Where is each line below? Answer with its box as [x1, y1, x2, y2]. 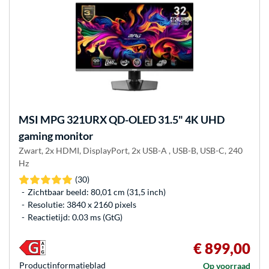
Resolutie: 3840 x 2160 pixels [28, 199, 136, 210]
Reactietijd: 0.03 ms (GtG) [28, 212, 122, 223]
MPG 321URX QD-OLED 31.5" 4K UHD [38, 113, 225, 127]
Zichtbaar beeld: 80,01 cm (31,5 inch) [28, 187, 166, 198]
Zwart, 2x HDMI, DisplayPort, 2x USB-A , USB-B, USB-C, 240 [19, 145, 243, 156]
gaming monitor [19, 129, 93, 143]
